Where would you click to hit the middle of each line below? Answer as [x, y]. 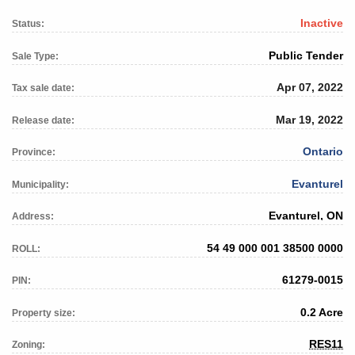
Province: [34, 153]
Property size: [44, 313]
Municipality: [40, 184]
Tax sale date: [43, 88]
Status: [28, 24]
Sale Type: [35, 56]
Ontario [323, 152]
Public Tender [306, 55]
